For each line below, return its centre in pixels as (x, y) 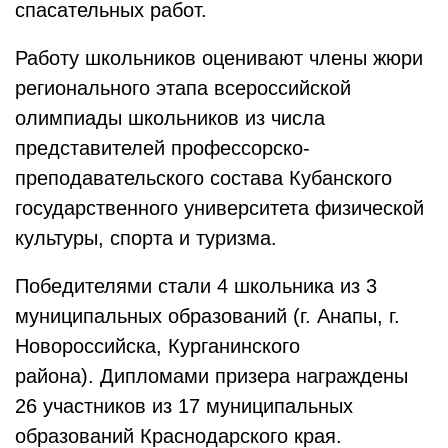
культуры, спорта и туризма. (146, 238)
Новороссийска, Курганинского (157, 346)
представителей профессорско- (162, 148)
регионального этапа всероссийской (183, 88)
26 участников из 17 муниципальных (184, 406)
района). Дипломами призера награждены (211, 376)
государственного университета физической (219, 208)
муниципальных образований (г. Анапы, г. (207, 316)
